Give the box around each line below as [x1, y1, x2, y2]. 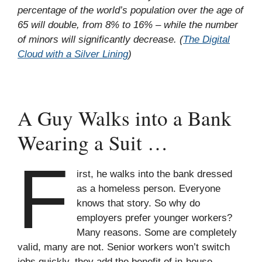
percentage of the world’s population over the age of [18, 5, 243, 16]
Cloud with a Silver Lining [18, 49, 128, 60]
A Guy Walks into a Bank [18, 104, 232, 132]
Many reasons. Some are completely [77, 226, 237, 238]
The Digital [183, 34, 230, 45]
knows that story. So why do [77, 197, 201, 209]
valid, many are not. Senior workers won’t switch [18, 241, 230, 253]
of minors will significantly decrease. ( [18, 34, 183, 45]
